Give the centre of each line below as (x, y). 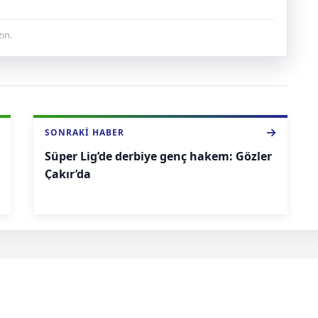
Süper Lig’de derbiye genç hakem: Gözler (158, 156)
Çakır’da (68, 174)
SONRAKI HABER (84, 132)
